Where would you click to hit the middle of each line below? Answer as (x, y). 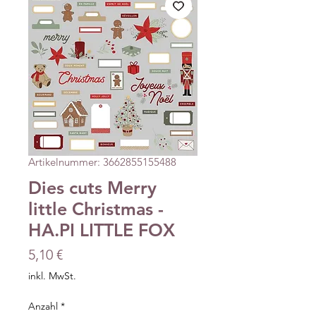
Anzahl (43, 306)
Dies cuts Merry (92, 187)
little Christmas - (96, 208)
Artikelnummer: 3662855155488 (102, 162)
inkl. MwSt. (52, 275)
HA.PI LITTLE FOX (102, 230)
